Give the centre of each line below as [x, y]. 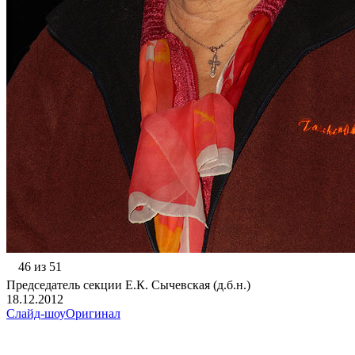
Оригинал [93, 314]
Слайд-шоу [36, 314]
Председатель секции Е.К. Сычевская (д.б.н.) [128, 285]
